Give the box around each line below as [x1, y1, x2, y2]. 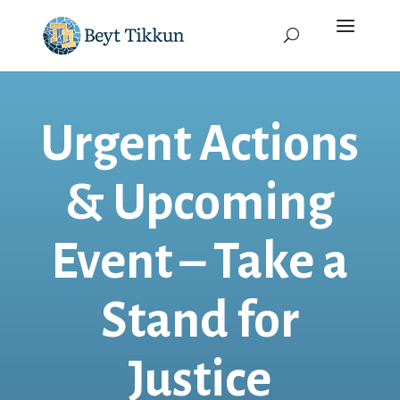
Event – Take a [51, 235, 349, 288]
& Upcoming [65, 176, 335, 229]
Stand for [100, 294, 299, 347]
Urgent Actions [40, 117, 360, 171]
